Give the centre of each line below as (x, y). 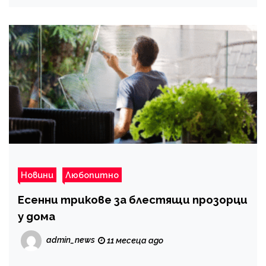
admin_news (71, 240)
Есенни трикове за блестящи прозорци (133, 199)
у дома (37, 216)
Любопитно (92, 175)
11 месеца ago (134, 240)
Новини (37, 175)
